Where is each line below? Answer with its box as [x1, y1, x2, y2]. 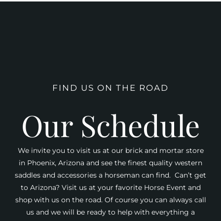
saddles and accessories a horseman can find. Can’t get [15, 170, 206, 180]
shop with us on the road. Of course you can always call [15, 195, 206, 204]
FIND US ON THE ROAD [52, 82, 169, 93]
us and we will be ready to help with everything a [26, 207, 195, 217]
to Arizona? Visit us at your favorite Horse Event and [20, 183, 201, 192]
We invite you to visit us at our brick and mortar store [17, 146, 204, 155]
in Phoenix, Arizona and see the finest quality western [19, 158, 202, 167]
